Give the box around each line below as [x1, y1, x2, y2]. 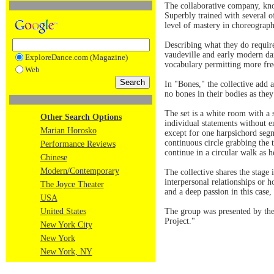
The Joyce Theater [40, 180, 104, 189]
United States [40, 207, 86, 216]
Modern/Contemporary [40, 166, 119, 176]
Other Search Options [40, 113, 122, 122]
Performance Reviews [40, 139, 116, 149]
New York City [40, 220, 92, 229]
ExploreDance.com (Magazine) [24, 53, 128, 62]
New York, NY [40, 247, 92, 256]
